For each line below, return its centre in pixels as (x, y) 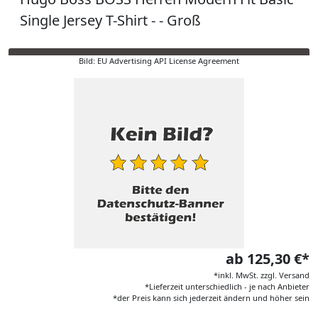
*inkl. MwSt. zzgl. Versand (262, 275)
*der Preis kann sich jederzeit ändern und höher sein (211, 298)
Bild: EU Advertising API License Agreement (159, 61)
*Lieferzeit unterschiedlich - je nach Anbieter (227, 286)
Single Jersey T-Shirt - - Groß (110, 20)
